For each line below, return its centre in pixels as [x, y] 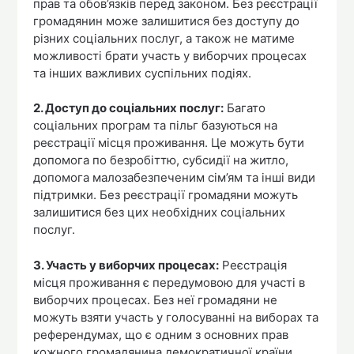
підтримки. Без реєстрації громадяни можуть [166, 195]
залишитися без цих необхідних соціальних [160, 213]
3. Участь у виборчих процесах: [126, 265]
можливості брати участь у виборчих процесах [170, 55]
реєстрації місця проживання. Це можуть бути [169, 143]
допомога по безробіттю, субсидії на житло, [161, 160]
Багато [245, 108]
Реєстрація [253, 265]
